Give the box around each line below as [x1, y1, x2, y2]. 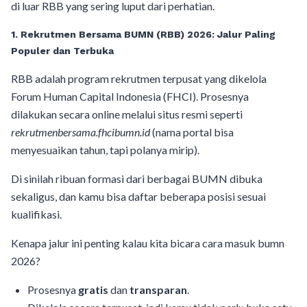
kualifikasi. [11, 208, 62, 221]
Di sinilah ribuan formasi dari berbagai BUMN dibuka [11, 172, 262, 186]
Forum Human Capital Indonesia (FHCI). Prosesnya [11, 90, 249, 103]
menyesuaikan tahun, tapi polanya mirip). [11, 143, 199, 157]
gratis [78, 283, 108, 297]
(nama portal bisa [150, 125, 234, 139]
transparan [130, 283, 187, 297]
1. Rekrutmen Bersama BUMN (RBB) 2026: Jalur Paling [11, 29, 275, 40]
